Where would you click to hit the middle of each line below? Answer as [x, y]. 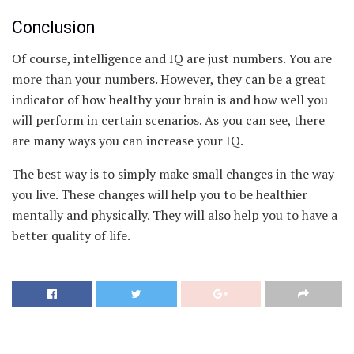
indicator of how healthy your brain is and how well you [170, 99]
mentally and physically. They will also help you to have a [175, 215]
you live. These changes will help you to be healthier [160, 194]
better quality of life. [71, 235]
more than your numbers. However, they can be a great [169, 79]
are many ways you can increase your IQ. [128, 140]
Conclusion [53, 27]
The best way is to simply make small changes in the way [173, 173]
